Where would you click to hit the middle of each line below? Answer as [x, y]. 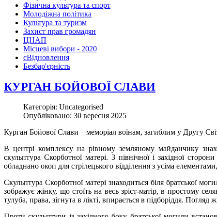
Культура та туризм [55, 22]
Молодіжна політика [57, 14]
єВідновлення [46, 57]
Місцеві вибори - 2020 [60, 48]
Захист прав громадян [60, 31]
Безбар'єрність [47, 66]
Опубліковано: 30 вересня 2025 [75, 116]
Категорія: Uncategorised [63, 107]
